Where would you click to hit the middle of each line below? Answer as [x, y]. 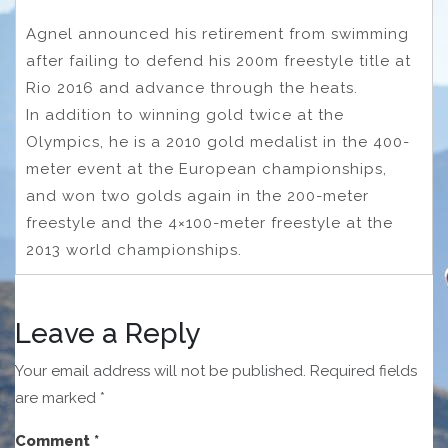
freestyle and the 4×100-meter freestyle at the [209, 222]
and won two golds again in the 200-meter [197, 195]
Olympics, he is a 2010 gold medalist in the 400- [218, 141]
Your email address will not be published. [160, 370]
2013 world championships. [134, 249]
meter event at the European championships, [206, 168]
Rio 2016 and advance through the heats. [192, 87]
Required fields [363, 370]
